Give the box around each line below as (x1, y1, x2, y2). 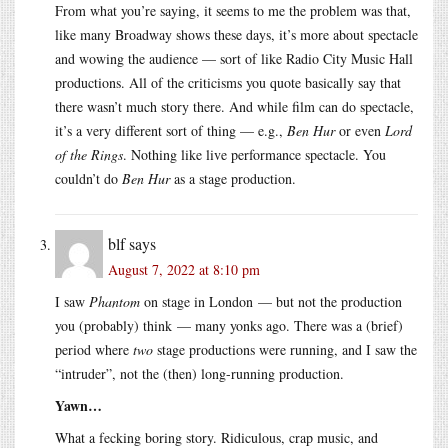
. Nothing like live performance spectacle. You (123, 144, 386, 164)
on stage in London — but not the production (140, 291, 402, 311)
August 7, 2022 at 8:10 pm (108, 259, 260, 279)
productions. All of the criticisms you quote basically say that (55, 72, 401, 92)
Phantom (89, 291, 140, 311)
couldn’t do (55, 168, 122, 188)
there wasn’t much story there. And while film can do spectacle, (55, 96, 414, 116)
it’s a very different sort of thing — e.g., (55, 120, 287, 140)
